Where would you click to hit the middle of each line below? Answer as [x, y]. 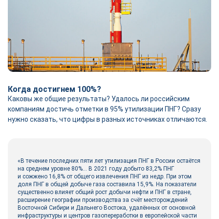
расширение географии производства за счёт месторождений [103, 200]
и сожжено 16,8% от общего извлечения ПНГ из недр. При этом [105, 176]
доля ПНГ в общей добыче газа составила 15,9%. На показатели [107, 184]
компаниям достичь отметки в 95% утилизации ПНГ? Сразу [104, 109]
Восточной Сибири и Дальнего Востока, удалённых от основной [107, 208]
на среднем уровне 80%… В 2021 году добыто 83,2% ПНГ [96, 169]
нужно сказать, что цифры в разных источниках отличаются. [108, 119]
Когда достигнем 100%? [55, 89]
